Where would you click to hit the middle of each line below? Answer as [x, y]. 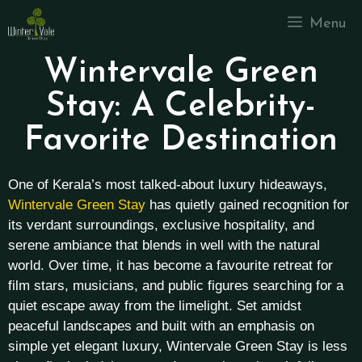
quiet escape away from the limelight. [122, 306]
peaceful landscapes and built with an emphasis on [161, 326]
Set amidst [269, 306]
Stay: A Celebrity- [181, 107]
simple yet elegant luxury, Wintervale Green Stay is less [178, 346]
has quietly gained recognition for [247, 205]
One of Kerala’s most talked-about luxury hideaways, [168, 185]
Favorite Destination [181, 141]
